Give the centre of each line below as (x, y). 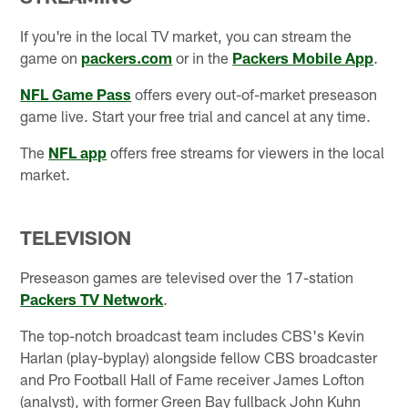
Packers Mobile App (303, 57)
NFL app (78, 152)
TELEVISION (76, 238)
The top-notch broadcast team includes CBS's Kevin (193, 336)
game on (51, 57)
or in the (203, 57)
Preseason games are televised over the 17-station (187, 277)
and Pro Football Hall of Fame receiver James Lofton (193, 379)
